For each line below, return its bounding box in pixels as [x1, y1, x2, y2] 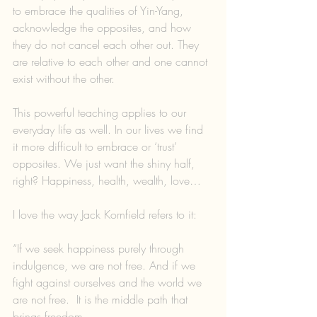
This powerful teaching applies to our [13, 104, 190, 120]
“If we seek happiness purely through [13, 240, 188, 256]
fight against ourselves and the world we [13, 274, 205, 290]
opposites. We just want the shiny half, [13, 155, 198, 171]
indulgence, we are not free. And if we [13, 257, 199, 273]
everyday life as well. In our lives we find [13, 121, 207, 137]
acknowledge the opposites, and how [13, 19, 195, 35]
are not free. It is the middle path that [13, 291, 191, 307]
